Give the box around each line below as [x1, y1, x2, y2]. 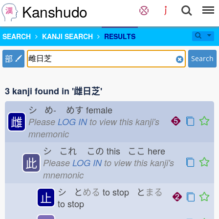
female [84, 103, 120, 116]
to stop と [100, 185, 145, 198]
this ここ [104, 144, 145, 157]
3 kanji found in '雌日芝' [5, 85, 102, 97]
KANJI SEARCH [42, 31, 93, 41]
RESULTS [104, 31, 135, 41]
